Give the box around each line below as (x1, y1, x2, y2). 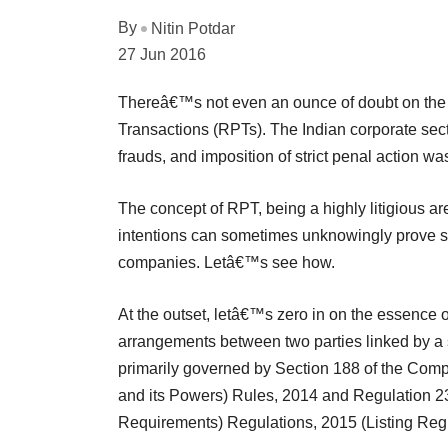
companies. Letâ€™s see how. (118, 253, 335, 271)
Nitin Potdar (151, 19, 235, 37)
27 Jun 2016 (118, 45, 206, 63)
